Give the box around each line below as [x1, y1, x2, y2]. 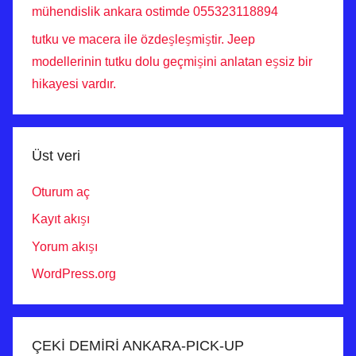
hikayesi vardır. [32, 76, 116, 91]
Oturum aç [32, 184, 90, 199]
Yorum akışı [32, 239, 98, 253]
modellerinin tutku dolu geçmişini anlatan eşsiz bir [32, 54, 312, 68]
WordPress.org [32, 266, 116, 281]
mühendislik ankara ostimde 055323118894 [32, 5, 278, 19]
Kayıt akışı [32, 212, 90, 226]
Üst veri [32, 147, 80, 164]
